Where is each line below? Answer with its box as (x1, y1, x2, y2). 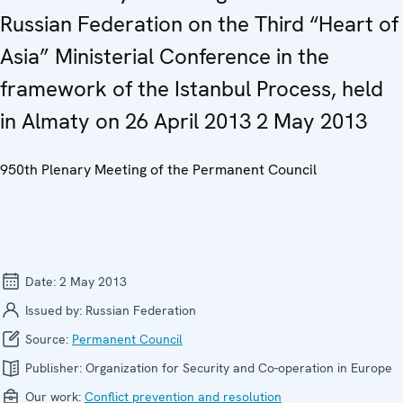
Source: (22, 330, 72, 347)
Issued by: (22, 301, 85, 318)
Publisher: (22, 359, 85, 376)
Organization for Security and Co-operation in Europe (85, 359, 392, 376)
